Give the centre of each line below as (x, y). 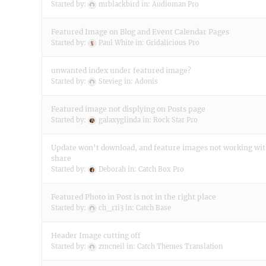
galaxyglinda (120, 120)
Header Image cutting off (96, 235)
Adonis (146, 81)
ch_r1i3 (111, 208)
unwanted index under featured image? (121, 70)
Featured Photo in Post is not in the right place (134, 197)
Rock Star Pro (175, 120)
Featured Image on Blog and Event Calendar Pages (140, 32)
